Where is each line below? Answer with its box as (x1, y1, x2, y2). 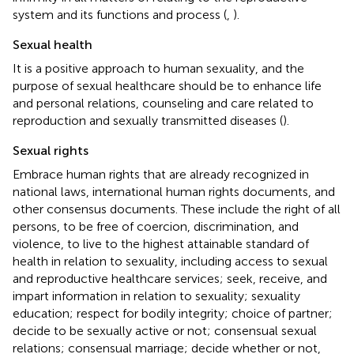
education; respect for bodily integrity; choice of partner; (13, 305, 333, 321)
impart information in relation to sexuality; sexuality (13, 288, 300, 303)
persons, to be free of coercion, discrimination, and (13, 218, 299, 234)
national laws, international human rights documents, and (13, 183, 335, 199)
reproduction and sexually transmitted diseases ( (13, 112, 283, 128)
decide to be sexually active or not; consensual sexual (13, 322, 317, 338)
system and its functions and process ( (13, 6, 227, 22)
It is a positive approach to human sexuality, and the (13, 60, 304, 76)
